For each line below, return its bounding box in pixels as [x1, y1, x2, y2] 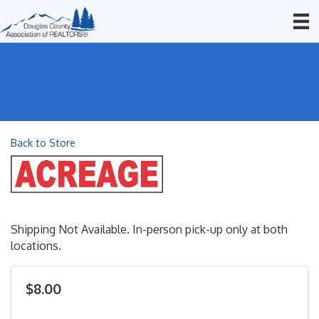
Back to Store [11, 136, 75, 149]
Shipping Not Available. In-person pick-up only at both [11, 222, 288, 236]
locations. [11, 239, 61, 253]
